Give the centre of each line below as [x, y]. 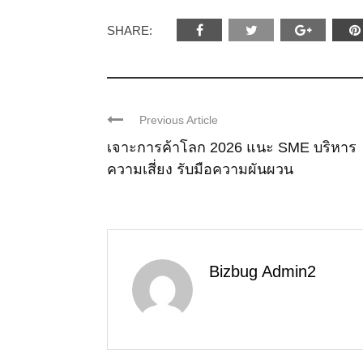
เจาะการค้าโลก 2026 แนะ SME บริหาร [232, 147]
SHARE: [130, 30]
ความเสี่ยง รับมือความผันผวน [200, 169]
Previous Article [179, 120]
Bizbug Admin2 [263, 271]
